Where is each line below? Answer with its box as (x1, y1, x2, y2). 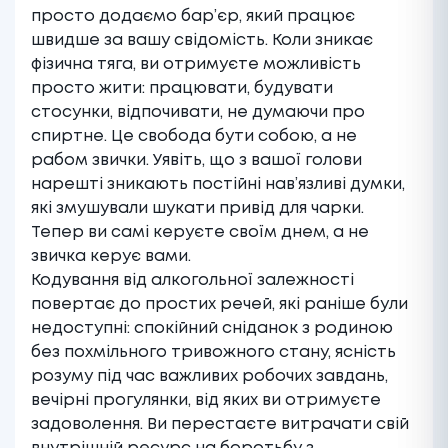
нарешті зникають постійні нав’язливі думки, (31, 177, 405, 193)
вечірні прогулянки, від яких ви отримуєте (31, 393, 381, 409)
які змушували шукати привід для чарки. (31, 201, 364, 217)
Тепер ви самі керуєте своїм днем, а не (31, 225, 369, 241)
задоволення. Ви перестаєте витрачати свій (31, 417, 409, 433)
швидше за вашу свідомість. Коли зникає (31, 33, 373, 49)
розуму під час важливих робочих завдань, (31, 369, 388, 385)
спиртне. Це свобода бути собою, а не (31, 129, 357, 145)
